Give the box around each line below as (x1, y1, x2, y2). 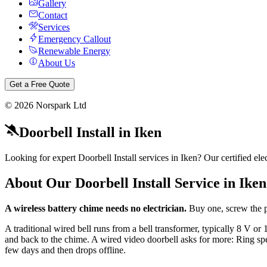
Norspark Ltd (33, 100, 86, 110)
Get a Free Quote (10, 80, 70, 89)
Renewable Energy (38, 46, 110, 56)
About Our (5, 175, 75, 191)
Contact (38, 10, 67, 20)
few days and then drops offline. (5, 244, 126, 255)
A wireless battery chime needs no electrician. (5, 203, 187, 213)
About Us (38, 58, 75, 68)
